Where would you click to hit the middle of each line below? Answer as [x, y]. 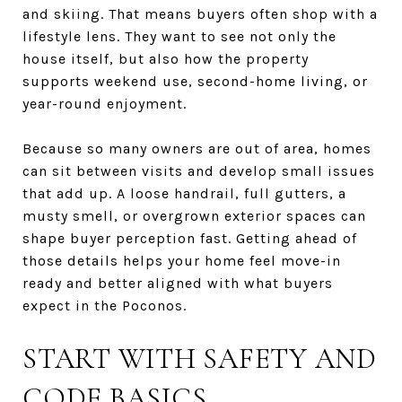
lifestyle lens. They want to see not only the [179, 36]
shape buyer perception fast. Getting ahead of [190, 238]
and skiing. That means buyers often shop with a [200, 13]
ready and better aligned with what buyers [178, 283]
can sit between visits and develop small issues [199, 170]
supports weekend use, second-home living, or [195, 81]
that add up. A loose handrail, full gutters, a [184, 193]
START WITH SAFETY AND [200, 358]
